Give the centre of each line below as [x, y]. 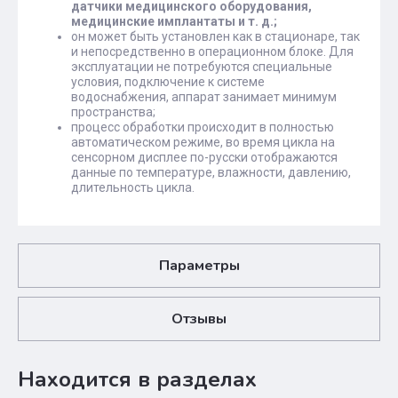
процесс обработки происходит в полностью [203, 127]
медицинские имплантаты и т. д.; [174, 21]
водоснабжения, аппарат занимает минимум [204, 97]
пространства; [113, 112]
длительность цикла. [133, 187]
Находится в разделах [137, 379]
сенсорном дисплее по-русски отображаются [204, 157]
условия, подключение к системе [168, 82]
